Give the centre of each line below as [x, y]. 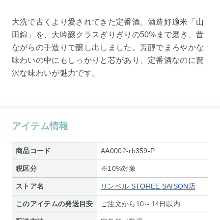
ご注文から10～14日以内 [141, 204]
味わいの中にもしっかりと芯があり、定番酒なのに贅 [108, 60]
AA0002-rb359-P [128, 151]
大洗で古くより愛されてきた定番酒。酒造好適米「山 [108, 22]
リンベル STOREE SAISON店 [148, 186]
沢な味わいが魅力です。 [56, 73]
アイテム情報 [40, 126]
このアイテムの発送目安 [55, 204]
